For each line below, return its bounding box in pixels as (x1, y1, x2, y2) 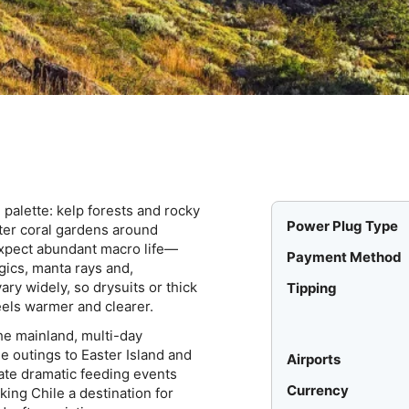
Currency (287, 382, 350, 400)
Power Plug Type (287, 217, 399, 236)
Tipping (287, 279, 338, 298)
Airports (287, 351, 341, 369)
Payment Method (287, 248, 403, 267)
